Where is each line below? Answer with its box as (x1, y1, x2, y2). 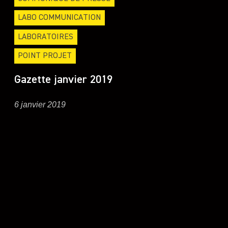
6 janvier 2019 (14, 100, 66, 109)
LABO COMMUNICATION (18, 14, 101, 22)
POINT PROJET (18, 52, 72, 61)
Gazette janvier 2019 (14, 74, 112, 86)
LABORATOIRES (18, 33, 74, 41)
